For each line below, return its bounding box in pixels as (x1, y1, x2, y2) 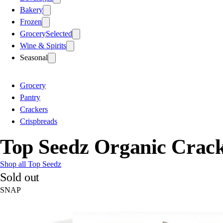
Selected (46, 29, 72, 38)
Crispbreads (20, 116, 57, 125)
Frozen (20, 17, 42, 26)
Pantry (20, 93, 40, 102)
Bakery (20, 5, 43, 14)
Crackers (20, 105, 48, 113)
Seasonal (20, 53, 48, 62)
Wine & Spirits (20, 41, 66, 50)
